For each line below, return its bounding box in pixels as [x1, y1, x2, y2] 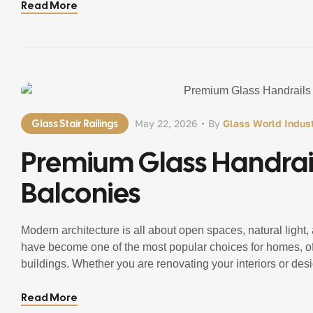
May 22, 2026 [135, 117, 197, 129]
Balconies [21, 175, 140, 211]
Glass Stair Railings [31, 117, 118, 130]
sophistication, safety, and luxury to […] [21, 275, 212, 286]
